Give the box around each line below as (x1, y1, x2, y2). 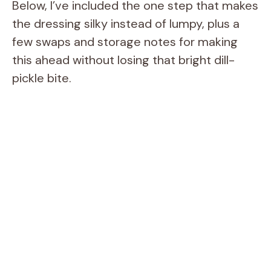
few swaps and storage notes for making (12, 33, 238, 50)
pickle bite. (12, 70, 71, 86)
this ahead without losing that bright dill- (12, 51, 235, 68)
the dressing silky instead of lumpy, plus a (12, 15, 240, 31)
